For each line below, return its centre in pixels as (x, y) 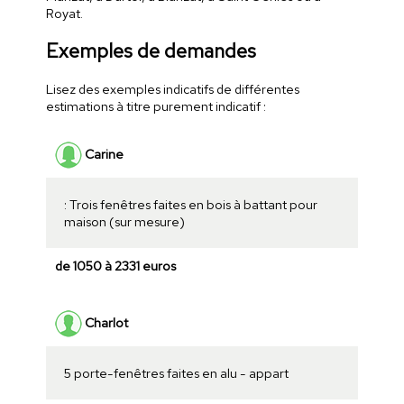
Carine (102, 153)
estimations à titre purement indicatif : (156, 106)
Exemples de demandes (151, 51)
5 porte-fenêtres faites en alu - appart (176, 373)
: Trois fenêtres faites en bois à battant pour (190, 205)
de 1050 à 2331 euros (115, 266)
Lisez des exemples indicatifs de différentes (172, 89)
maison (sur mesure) (124, 222)
